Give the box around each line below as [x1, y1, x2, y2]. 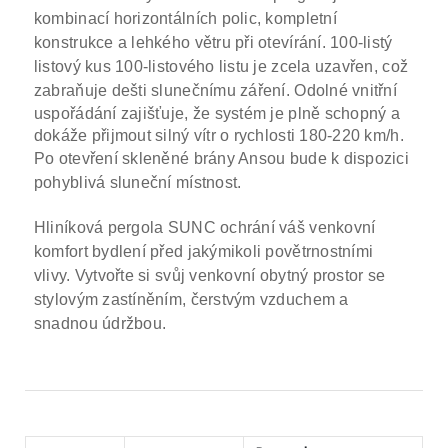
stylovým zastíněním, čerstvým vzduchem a [33, 291, 349, 309]
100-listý [330, 34, 393, 52]
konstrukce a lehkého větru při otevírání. [33, 34, 331, 52]
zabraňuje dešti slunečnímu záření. [33, 82, 295, 100]
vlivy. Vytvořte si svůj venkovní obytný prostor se [33, 267, 386, 285]
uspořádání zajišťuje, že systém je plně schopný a [33, 105, 401, 123]
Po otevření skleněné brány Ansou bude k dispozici [33, 150, 410, 168]
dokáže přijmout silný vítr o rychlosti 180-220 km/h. [33, 127, 404, 145]
